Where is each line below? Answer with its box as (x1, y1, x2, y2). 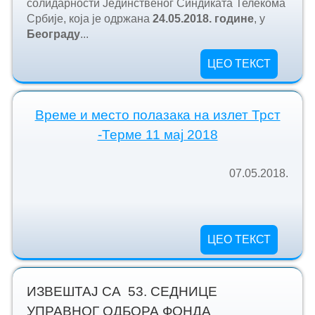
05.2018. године (167, 12, 254, 25)
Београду (26, 27, 80, 40)
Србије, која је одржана (26, 12, 153, 25)
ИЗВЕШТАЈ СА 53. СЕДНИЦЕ (26, 284, 217, 300)
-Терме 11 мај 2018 (97, 127, 218, 143)
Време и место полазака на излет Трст (34, 108, 281, 123)
